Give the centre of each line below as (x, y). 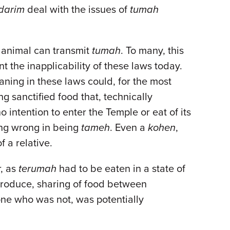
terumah (37, 169)
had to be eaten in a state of (121, 169)
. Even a (129, 128)
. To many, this (152, 51)
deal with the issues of (77, 10)
